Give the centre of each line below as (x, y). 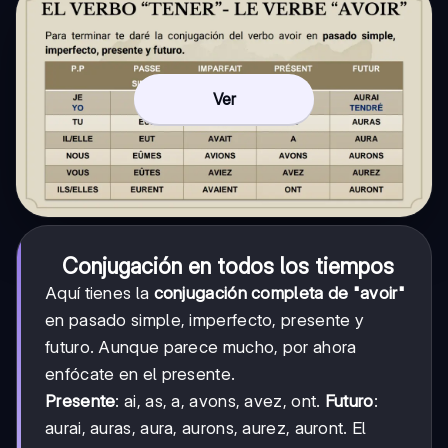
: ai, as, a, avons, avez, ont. (220, 400)
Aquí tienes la (99, 292)
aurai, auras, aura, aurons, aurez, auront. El (206, 427)
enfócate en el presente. (140, 373)
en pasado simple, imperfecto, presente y (204, 319)
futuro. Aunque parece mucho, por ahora (201, 346)
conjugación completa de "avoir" (279, 292)
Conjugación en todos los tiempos (228, 265)
